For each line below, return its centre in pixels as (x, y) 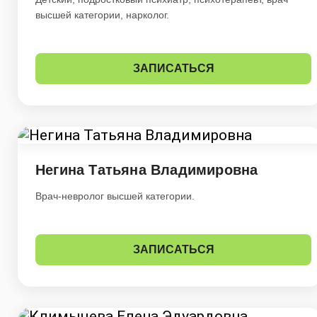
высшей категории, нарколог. (102, 15)
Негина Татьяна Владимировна (147, 170)
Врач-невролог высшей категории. (115, 196)
